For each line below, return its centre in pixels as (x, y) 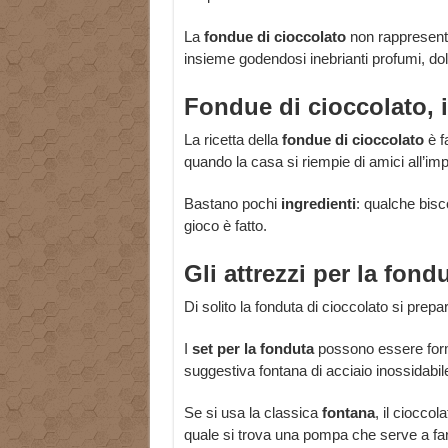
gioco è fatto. (225, 226)
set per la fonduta (252, 349)
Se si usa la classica (252, 413)
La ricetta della (232, 140)
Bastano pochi (232, 204)
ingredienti (318, 204)
